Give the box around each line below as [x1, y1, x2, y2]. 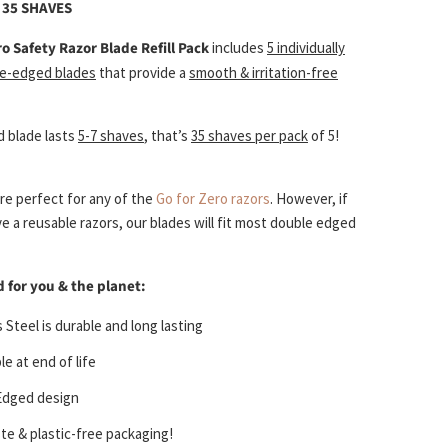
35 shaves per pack [191, 126, 308, 146]
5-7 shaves [78, 126, 144, 146]
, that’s [144, 126, 191, 146]
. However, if [270, 189, 348, 209]
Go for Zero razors [156, 189, 270, 209]
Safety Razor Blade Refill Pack [13, 38, 212, 60]
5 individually [267, 38, 345, 58]
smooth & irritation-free [189, 63, 338, 83]
